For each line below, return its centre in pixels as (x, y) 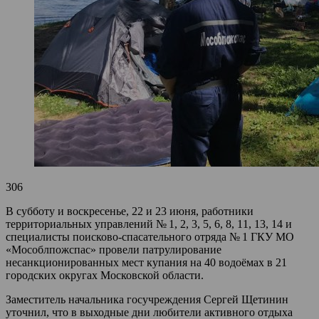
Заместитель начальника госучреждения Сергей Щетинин (147, 299)
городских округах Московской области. (105, 275)
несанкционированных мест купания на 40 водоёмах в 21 (146, 262)
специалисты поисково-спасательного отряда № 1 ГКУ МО (150, 236)
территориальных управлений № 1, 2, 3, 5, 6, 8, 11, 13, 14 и (149, 224)
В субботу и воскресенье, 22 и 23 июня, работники (130, 211)
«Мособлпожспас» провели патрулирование (114, 249)
